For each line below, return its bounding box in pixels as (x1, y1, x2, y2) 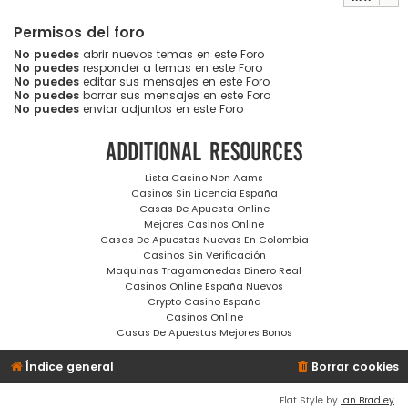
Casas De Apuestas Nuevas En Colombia (99, 231, 309, 247)
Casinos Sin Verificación (142, 247, 266, 262)
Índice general (25, 358, 114, 374)
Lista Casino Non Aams (145, 169, 263, 185)
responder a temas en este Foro (79, 60, 262, 76)
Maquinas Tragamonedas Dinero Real (107, 262, 301, 278)
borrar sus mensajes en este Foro (79, 87, 270, 104)
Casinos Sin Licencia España (130, 185, 278, 200)
